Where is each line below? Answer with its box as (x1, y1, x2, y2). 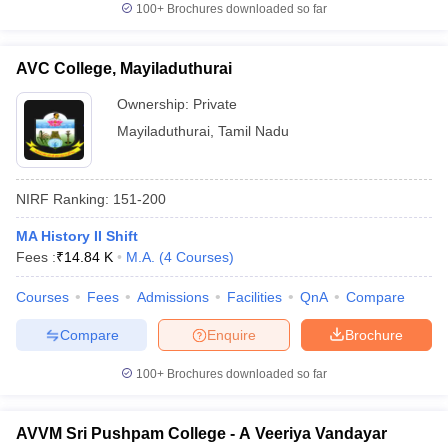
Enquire (207, 326, 256, 343)
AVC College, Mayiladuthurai (16, 60, 232, 77)
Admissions (137, 289, 209, 305)
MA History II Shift (16, 228, 138, 244)
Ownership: (117, 96, 193, 112)
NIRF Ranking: (16, 190, 109, 207)
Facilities (227, 289, 282, 305)
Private (193, 96, 237, 112)
